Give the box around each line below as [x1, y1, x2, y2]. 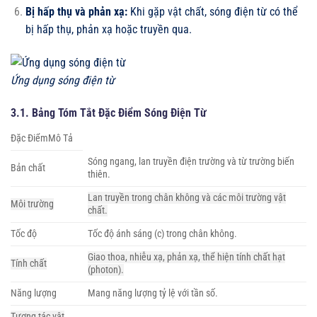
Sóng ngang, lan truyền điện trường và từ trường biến [88, 155, 295, 168]
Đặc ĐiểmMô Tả [11, 132, 73, 144]
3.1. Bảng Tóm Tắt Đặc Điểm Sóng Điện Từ [11, 105, 207, 120]
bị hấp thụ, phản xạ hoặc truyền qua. [25, 22, 192, 36]
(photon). [88, 263, 125, 276]
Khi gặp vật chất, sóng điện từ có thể [127, 4, 298, 18]
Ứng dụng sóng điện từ [11, 73, 115, 87]
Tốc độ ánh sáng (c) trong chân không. [88, 227, 238, 240]
